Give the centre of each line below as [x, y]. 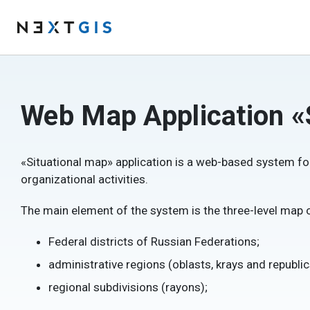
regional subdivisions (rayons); [128, 287]
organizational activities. [84, 179]
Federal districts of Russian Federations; [154, 241]
